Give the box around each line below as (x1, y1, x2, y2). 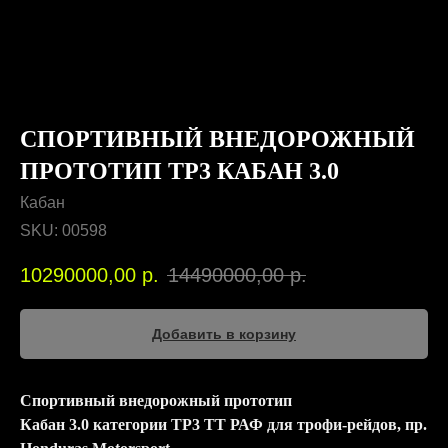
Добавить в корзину (152, 326, 296, 343)
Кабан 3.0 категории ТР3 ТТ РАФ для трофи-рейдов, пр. (20, 416, 427, 434)
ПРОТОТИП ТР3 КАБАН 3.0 (20, 158, 339, 184)
